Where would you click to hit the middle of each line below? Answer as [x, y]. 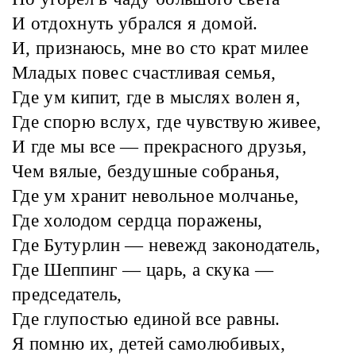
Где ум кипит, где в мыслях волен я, [157, 98]
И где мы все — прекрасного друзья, [160, 147]
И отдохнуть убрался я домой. [135, 24]
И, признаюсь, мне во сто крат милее [161, 48]
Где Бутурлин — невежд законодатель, [166, 246]
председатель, [67, 295]
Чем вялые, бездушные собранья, [146, 172]
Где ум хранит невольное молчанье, [156, 196]
